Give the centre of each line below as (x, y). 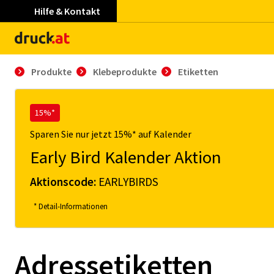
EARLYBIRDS (128, 182)
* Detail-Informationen (71, 206)
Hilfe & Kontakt (67, 11)
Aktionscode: (64, 182)
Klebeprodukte (125, 72)
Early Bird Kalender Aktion (126, 157)
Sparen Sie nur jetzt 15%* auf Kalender (111, 134)
